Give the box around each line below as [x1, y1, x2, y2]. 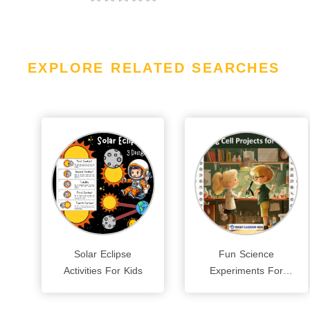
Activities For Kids [63, 265, 143, 276]
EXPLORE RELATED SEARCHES [28, 60, 280, 75]
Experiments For [209, 265, 283, 276]
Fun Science [218, 248, 274, 259]
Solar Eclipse [74, 248, 132, 259]
